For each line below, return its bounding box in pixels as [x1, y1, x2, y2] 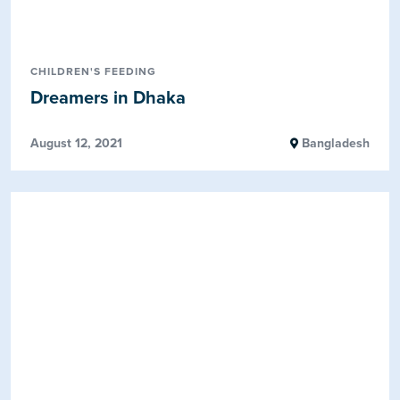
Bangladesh [297, 135, 370, 151]
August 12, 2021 [30, 135, 123, 151]
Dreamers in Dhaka [30, 87, 187, 109]
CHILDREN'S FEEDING [30, 64, 157, 78]
